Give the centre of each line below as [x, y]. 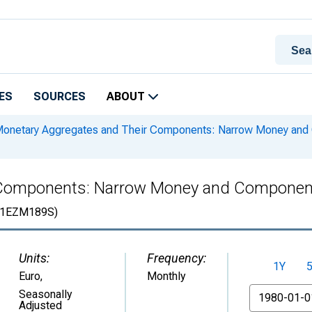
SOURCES [60, 96]
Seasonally [46, 294]
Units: [34, 258]
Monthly [166, 276]
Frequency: [177, 258]
